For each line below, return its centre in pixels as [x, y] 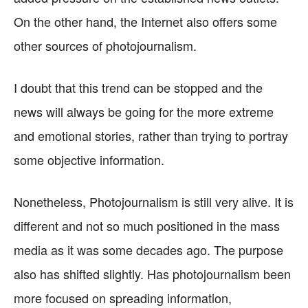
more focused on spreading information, [123, 298]
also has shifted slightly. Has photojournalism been [152, 274]
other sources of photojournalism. [105, 45]
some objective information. [89, 159]
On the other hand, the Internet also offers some [145, 21]
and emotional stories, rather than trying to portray [151, 135]
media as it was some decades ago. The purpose [148, 250]
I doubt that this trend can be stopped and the [138, 87]
